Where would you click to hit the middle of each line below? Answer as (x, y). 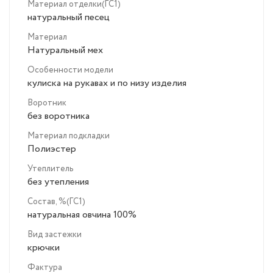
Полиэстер (52, 149)
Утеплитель (50, 169)
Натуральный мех (65, 51)
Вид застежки (55, 235)
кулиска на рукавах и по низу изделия (107, 83)
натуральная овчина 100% (82, 215)
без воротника (58, 116)
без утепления (58, 182)
